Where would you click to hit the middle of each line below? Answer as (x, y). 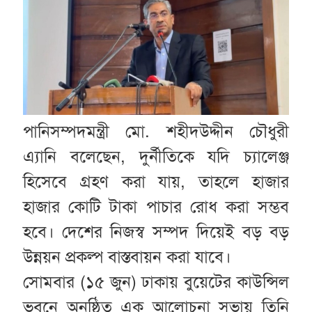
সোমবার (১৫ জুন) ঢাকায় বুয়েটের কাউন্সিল (156, 282)
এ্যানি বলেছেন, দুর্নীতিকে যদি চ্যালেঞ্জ (156, 156)
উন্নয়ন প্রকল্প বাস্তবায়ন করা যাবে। (127, 257)
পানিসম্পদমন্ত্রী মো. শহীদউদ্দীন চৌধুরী (156, 131)
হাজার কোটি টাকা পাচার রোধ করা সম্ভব (156, 206)
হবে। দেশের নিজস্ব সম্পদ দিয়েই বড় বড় (156, 232)
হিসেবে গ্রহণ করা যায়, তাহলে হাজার (156, 181)
